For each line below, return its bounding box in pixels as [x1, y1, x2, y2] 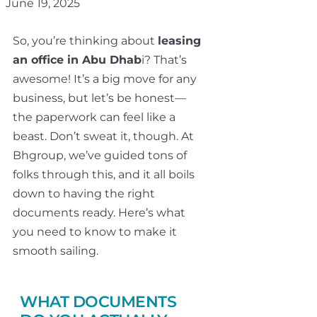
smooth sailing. [13, 244, 98, 258]
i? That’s [142, 53, 187, 67]
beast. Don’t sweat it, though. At [13, 129, 194, 144]
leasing [158, 34, 201, 48]
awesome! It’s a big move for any [13, 72, 197, 86]
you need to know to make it [13, 225, 177, 239]
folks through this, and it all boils [13, 168, 195, 182]
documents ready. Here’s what [13, 206, 185, 220]
